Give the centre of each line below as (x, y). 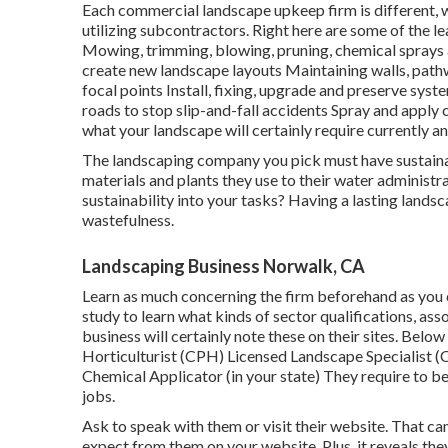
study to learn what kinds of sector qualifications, (250, 315)
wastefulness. (128, 219)
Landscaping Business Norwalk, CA (223, 265)
